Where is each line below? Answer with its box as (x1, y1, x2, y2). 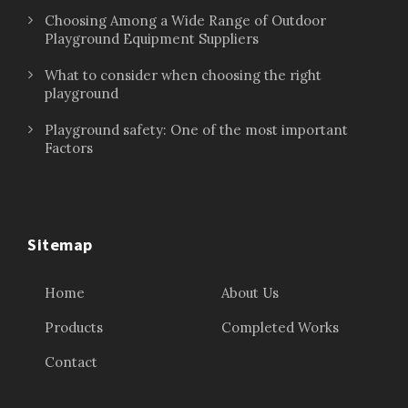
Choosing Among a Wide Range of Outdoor (45, 11, 326, 29)
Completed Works (221, 318, 339, 336)
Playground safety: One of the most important (45, 120, 348, 138)
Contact (45, 352, 97, 371)
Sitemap (27, 233, 93, 255)
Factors (45, 138, 93, 157)
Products (45, 318, 103, 336)
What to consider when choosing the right (45, 66, 321, 84)
